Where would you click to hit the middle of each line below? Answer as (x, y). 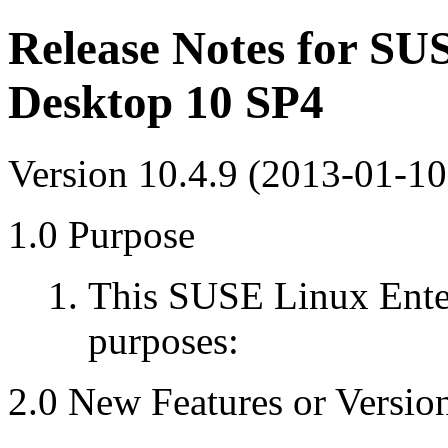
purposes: (163, 340)
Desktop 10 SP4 (166, 102)
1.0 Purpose (101, 234)
